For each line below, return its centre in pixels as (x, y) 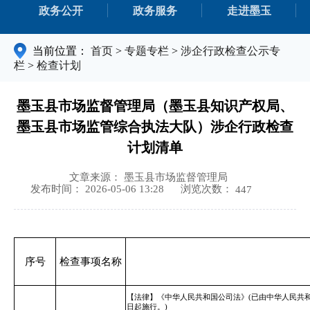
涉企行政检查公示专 (230, 51)
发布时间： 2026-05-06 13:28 (97, 189)
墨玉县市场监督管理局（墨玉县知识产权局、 (155, 106)
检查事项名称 (91, 261)
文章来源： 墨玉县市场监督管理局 (148, 177)
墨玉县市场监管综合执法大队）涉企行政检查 (155, 126)
